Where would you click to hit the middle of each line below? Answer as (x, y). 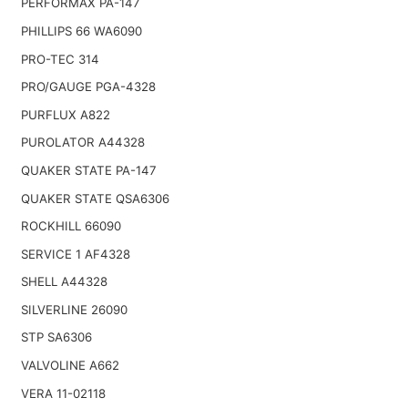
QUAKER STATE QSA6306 (95, 198)
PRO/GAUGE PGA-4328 (88, 87)
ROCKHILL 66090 (71, 226)
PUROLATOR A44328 (82, 143)
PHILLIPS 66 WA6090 (81, 31)
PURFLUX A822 (65, 114)
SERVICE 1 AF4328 (75, 254)
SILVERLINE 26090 (74, 309)
